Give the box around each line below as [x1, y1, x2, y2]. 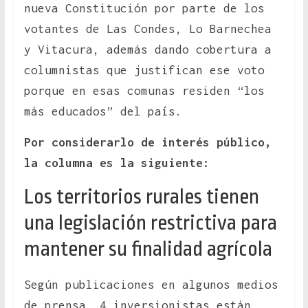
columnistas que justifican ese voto [23, 63, 265, 78]
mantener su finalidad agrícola [23, 237, 272, 261]
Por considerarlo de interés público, [23, 135, 272, 150]
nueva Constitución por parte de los [23, 1, 265, 16]
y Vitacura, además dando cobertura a [23, 43, 272, 57]
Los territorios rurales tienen [23, 185, 259, 209]
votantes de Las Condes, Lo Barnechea [23, 22, 272, 36]
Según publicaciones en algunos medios [23, 278, 278, 292]
